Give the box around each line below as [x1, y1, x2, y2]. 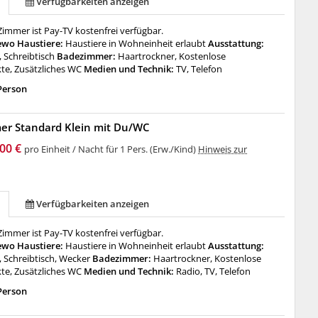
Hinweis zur [198, 143, 248, 155]
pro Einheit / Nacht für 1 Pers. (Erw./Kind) [24, 143, 199, 155]
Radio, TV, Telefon [176, 265, 251, 278]
